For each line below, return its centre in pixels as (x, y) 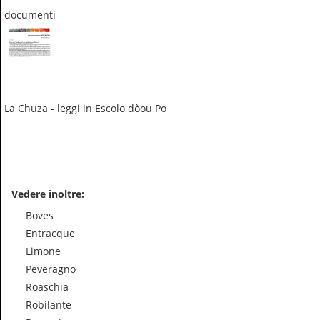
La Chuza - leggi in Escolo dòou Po (85, 109)
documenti (30, 15)
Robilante (49, 305)
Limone (43, 251)
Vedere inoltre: (48, 194)
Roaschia (47, 287)
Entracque (50, 234)
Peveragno (51, 269)
